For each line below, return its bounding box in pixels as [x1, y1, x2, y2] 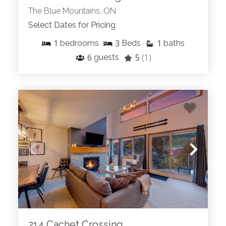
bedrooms [60, 38, 99, 48]
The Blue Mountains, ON [28, 6, 116, 16]
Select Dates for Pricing [28, 20, 116, 30]
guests [93, 52, 119, 63]
